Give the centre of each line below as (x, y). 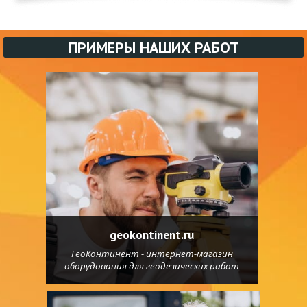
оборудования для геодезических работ (152, 266)
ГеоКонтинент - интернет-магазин (152, 253)
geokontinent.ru (152, 234)
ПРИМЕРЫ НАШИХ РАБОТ (153, 47)
